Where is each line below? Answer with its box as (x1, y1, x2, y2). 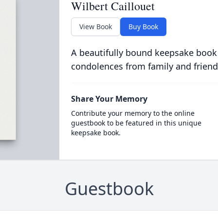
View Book (79, 22, 112, 31)
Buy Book (128, 22, 158, 31)
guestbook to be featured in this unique (71, 118, 201, 127)
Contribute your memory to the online (71, 109, 195, 118)
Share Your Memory (71, 93, 147, 104)
